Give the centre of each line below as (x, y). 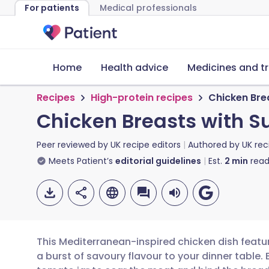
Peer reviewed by (74, 145)
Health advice (134, 68)
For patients (52, 8)
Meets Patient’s (81, 161)
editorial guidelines (158, 161)
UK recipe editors (146, 145)
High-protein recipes (142, 98)
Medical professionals (148, 8)
